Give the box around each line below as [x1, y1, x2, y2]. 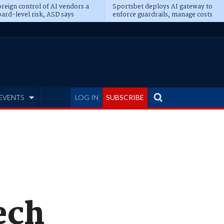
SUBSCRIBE [106, 93, 144, 101]
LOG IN [75, 93, 98, 101]
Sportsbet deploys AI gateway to [112, 1, 212, 12]
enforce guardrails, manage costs [112, 9, 212, 20]
